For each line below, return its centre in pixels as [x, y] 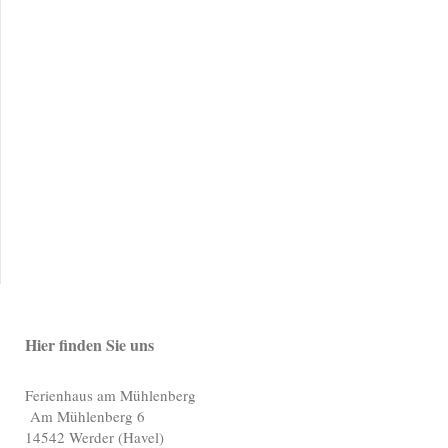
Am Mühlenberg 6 [87, 415]
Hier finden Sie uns [89, 344]
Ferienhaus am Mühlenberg [110, 394]
